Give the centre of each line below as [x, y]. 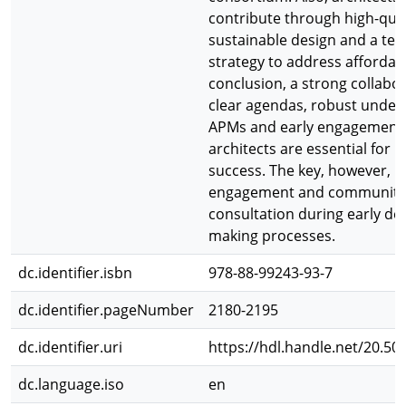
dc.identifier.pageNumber [106, 310]
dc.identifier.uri [70, 347]
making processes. [272, 236]
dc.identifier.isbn [75, 273]
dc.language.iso [71, 384]
